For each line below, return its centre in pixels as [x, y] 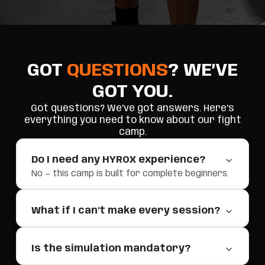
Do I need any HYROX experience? [118, 160]
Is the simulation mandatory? [111, 249]
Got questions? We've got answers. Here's [132, 109]
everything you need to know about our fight [132, 120]
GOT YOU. [132, 92]
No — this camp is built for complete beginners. [130, 174]
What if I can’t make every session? [126, 211]
